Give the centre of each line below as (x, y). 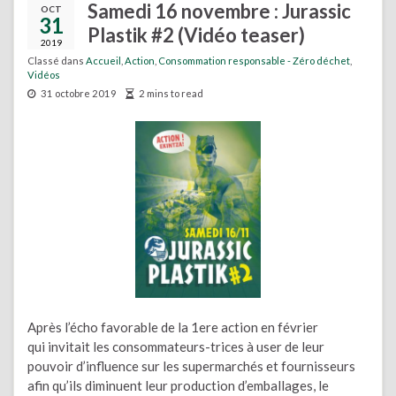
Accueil (103, 61)
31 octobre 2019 (79, 93)
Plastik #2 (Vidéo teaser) (196, 35)
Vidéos (44, 75)
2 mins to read (171, 93)
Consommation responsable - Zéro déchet (254, 61)
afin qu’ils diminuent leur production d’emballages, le (178, 385)
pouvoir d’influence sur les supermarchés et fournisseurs (191, 366)
